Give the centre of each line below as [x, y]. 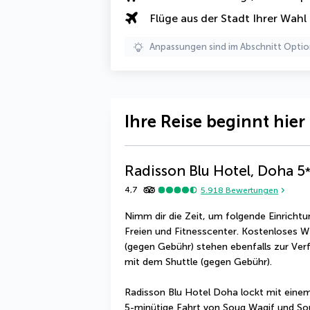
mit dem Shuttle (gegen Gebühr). [198, 262]
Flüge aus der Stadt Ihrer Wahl [228, 18]
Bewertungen [251, 190]
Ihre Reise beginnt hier [215, 121]
